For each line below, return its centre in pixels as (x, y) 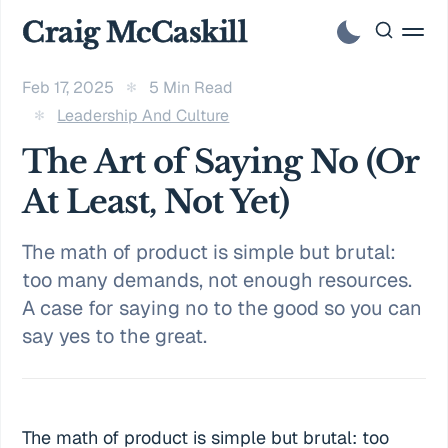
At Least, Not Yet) (156, 202)
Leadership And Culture (143, 115)
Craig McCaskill (135, 31)
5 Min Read (191, 87)
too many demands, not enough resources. (217, 280)
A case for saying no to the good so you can (222, 308)
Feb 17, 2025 (68, 87)
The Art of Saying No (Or (220, 162)
